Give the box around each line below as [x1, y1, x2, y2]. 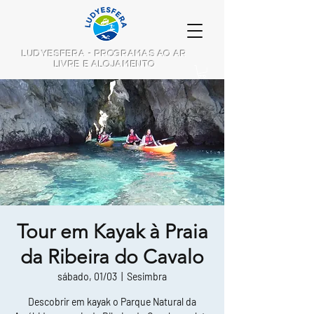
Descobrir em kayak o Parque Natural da [28, 296, 196, 308]
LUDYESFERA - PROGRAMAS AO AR [21, 49, 188, 59]
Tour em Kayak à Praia [16, 220, 208, 244]
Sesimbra [127, 271, 167, 283]
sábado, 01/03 [57, 271, 117, 283]
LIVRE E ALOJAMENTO [53, 60, 156, 69]
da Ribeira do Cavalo [20, 245, 204, 269]
